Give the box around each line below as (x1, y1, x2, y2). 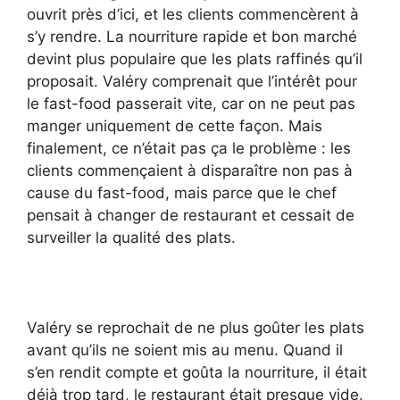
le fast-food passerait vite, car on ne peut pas (27, 95, 355, 113)
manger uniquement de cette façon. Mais (27, 117, 322, 136)
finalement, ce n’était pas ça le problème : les (27, 139, 351, 158)
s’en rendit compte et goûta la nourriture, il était (27, 363, 367, 382)
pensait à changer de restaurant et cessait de (27, 206, 354, 225)
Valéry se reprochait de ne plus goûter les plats (27, 319, 364, 337)
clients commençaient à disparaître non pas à (27, 162, 353, 180)
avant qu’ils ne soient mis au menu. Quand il (27, 341, 343, 360)
